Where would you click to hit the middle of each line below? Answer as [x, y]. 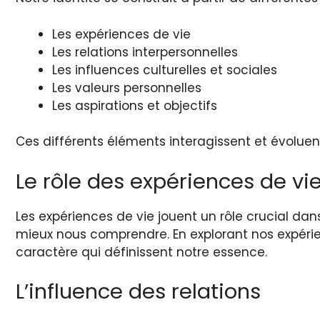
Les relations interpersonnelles [145, 52]
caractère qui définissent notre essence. [141, 252]
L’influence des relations [138, 292]
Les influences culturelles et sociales [165, 70]
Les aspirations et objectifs [135, 105]
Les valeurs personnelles [127, 87]
